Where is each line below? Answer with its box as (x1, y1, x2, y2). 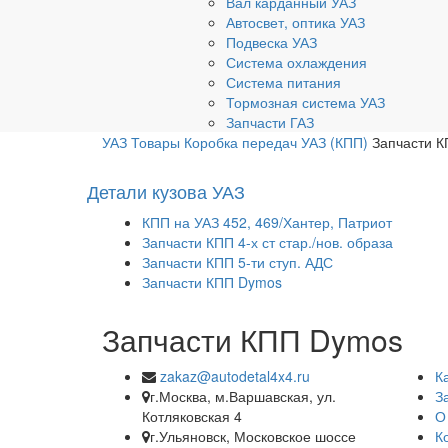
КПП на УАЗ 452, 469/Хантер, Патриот (142, 212, 392, 232)
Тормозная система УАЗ (226, 92, 385, 112)
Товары (131, 132, 180, 152)
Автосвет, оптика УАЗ (226, 12, 365, 32)
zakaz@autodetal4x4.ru (160, 366, 310, 386)
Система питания (226, 72, 341, 92)
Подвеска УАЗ (226, 32, 317, 52)
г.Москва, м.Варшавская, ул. (150, 386, 336, 406)
